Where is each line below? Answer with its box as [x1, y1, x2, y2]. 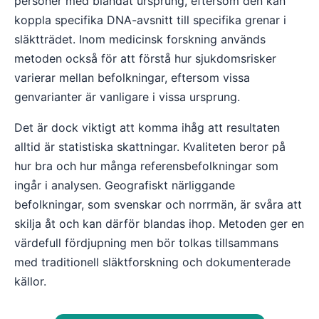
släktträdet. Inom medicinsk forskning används [14, 32, 266, 46]
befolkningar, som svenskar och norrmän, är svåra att [14, 197, 302, 211]
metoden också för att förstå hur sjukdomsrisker [14, 51, 276, 66]
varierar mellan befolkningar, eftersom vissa [14, 70, 250, 85]
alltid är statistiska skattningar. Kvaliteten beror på [14, 140, 286, 154]
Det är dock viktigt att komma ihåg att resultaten [14, 120, 280, 135]
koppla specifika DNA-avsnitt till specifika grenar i [14, 13, 286, 27]
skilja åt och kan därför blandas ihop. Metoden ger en [14, 216, 304, 231]
